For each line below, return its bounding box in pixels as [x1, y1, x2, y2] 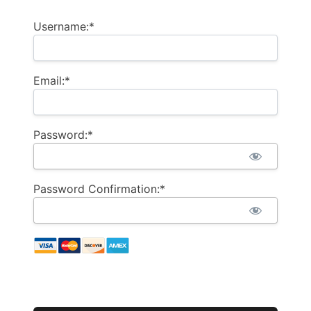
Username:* [33, 19, 94, 33]
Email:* [33, 73, 70, 87]
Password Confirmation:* [33, 181, 165, 196]
